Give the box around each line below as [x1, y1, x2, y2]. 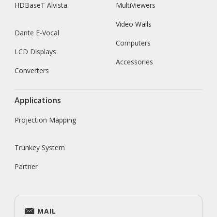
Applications [15, 95, 61, 106]
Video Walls [116, 19, 152, 29]
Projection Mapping [15, 115, 76, 125]
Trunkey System [15, 143, 65, 153]
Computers [116, 38, 151, 48]
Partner [15, 162, 38, 171]
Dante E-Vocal [15, 28, 59, 38]
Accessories [116, 57, 153, 67]
